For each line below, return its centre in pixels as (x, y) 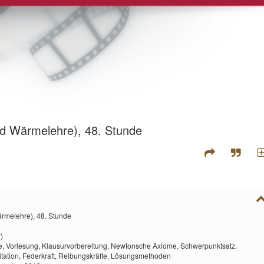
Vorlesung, (24, 246)
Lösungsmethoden (141, 256)
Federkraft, (40, 256)
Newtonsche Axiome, (146, 246)
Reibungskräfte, (85, 256)
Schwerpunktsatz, (209, 246)
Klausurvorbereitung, (76, 246)
